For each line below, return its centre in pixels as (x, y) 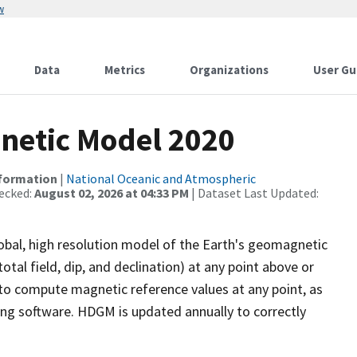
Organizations (229, 70)
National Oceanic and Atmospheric (161, 178)
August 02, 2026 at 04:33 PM (112, 193)
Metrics (125, 70)
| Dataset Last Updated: (254, 193)
